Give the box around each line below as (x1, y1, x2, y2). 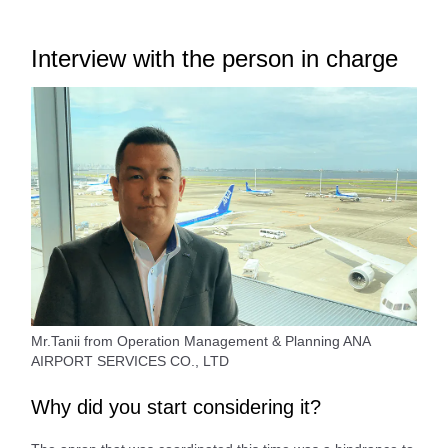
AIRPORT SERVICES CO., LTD (31, 352, 229, 369)
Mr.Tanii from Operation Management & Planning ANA (31, 332, 370, 349)
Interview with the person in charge (31, 45, 398, 73)
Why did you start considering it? (31, 395, 321, 418)
